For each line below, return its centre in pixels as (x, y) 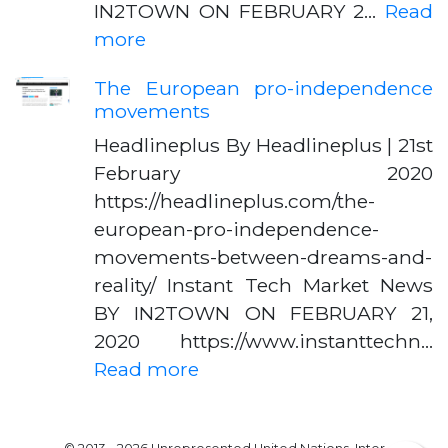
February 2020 (263, 173)
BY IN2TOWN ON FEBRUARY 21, (263, 313)
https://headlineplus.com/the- (234, 201)
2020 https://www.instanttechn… (263, 341)
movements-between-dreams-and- (263, 257)
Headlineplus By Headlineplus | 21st (263, 145)
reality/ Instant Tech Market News (263, 285)
